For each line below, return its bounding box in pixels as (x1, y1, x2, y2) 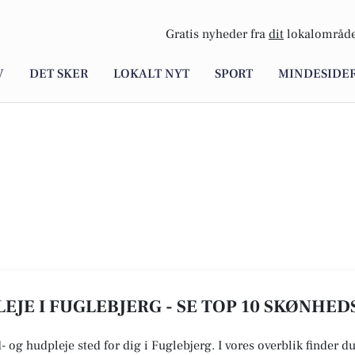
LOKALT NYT (113, 66, 189, 82)
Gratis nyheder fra (166, 26, 269, 43)
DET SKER (29, 66, 88, 82)
